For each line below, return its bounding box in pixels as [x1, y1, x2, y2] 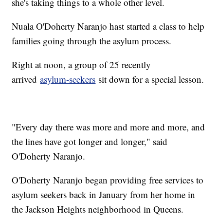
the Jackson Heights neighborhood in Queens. [12, 202, 184, 215]
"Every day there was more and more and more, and [12, 120, 205, 133]
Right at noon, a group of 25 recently [12, 58, 151, 71]
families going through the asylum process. [12, 34, 172, 47]
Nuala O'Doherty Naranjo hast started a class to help [12, 19, 205, 32]
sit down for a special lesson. [95, 73, 204, 85]
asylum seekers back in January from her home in [12, 188, 196, 200]
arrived [12, 73, 40, 85]
